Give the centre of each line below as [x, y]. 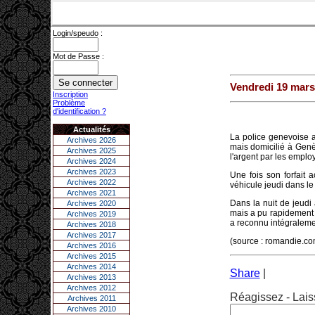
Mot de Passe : [78, 56]
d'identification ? [79, 111]
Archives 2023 [91, 172]
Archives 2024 [91, 161]
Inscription [70, 94]
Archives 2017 [91, 235]
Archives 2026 [91, 140]
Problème [69, 103]
